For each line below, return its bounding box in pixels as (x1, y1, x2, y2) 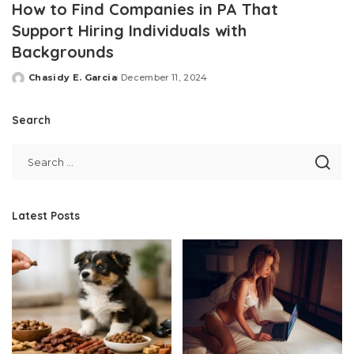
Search (12, 113, 51, 127)
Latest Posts (12, 209, 80, 223)
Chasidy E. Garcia (28, 72, 117, 84)
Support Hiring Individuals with (12, 21, 247, 41)
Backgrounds (12, 42, 114, 62)
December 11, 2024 (120, 72, 208, 84)
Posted (11, 77, 49, 89)
